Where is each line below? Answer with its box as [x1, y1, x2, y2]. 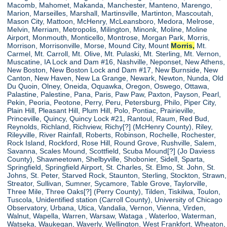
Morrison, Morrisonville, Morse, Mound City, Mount [7, 41, 171, 50]
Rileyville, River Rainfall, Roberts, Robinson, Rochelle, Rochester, [7, 130, 216, 139]
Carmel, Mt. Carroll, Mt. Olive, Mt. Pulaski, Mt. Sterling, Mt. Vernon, [7, 49, 221, 58]
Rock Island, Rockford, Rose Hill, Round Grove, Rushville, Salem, [7, 138, 217, 147]
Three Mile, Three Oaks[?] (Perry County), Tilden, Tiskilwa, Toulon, [7, 187, 221, 196]
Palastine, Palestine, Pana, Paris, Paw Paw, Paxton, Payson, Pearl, [7, 90, 221, 98]
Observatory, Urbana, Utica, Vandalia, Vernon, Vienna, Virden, [7, 203, 206, 212]
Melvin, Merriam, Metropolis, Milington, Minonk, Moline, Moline [7, 25, 208, 33]
